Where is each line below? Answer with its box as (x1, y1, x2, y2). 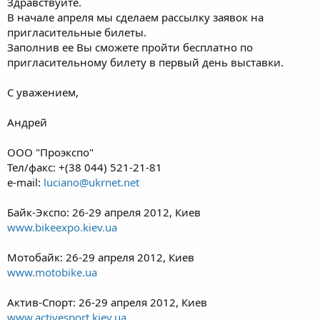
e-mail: (7, 174, 44, 189)
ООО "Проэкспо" (7, 144, 94, 159)
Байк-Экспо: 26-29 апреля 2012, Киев (7, 204, 201, 219)
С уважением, (7, 84, 79, 99)
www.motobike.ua (7, 264, 97, 279)
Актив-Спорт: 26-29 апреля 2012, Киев (7, 294, 207, 309)
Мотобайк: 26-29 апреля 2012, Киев (7, 249, 194, 264)
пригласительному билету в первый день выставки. (7, 54, 284, 69)
